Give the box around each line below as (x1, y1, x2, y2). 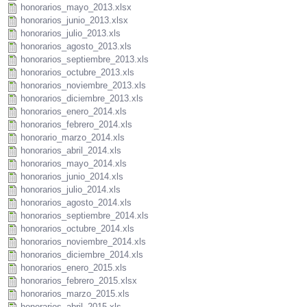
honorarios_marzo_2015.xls (21, 288, 130, 299)
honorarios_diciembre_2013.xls (21, 93, 143, 104)
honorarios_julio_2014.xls (21, 184, 121, 195)
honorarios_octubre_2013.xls (21, 67, 134, 78)
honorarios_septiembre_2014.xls (21, 210, 149, 221)
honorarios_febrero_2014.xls (21, 119, 132, 130)
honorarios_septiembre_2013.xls (21, 54, 149, 65)
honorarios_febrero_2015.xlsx (21, 275, 137, 286)
